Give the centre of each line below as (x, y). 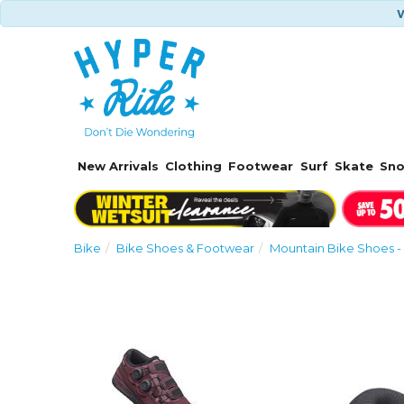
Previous (314, 324)
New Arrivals (118, 166)
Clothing (194, 166)
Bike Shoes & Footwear (186, 248)
